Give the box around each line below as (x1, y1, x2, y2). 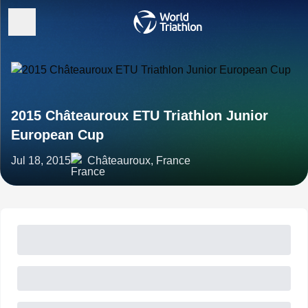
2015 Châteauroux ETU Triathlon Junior (11, 108, 268, 123)
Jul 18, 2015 (11, 155, 71, 166)
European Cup (11, 127, 104, 142)
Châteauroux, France (87, 155, 190, 166)
